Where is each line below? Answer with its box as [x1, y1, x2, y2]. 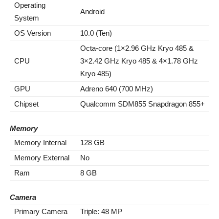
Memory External [14, 153, 69, 162]
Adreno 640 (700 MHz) [80, 85, 153, 93]
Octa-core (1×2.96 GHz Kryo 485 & [80, 44, 194, 52]
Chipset [14, 100, 39, 108]
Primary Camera [14, 207, 67, 216]
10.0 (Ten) [80, 29, 112, 37]
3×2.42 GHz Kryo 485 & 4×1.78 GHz [80, 57, 198, 65]
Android [80, 7, 105, 16]
